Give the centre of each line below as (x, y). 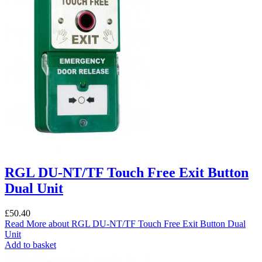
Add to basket (30, 245)
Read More (25, 224)
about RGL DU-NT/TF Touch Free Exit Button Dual (146, 224)
